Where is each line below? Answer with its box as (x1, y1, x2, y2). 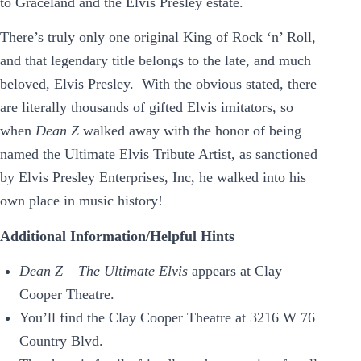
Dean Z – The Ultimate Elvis (19, 262, 192, 279)
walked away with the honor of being (83, 122, 301, 139)
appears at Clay (192, 262, 282, 279)
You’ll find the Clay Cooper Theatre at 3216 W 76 (19, 309, 315, 326)
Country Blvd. (19, 332, 107, 349)
